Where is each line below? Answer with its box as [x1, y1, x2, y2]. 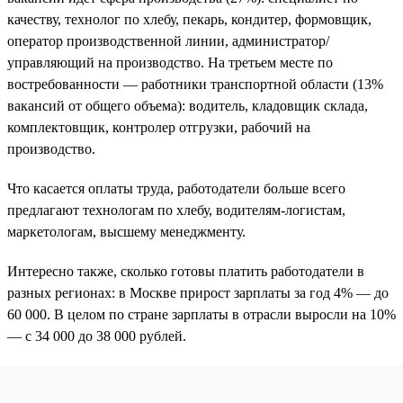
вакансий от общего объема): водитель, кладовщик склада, [7, 97, 368, 113]
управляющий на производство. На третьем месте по [7, 54, 333, 70]
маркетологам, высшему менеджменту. [7, 223, 246, 239]
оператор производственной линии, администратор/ [7, 32, 329, 49]
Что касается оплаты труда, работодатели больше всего [7, 180, 345, 196]
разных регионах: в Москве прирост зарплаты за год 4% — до [7, 284, 389, 300]
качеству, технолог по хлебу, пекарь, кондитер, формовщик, [7, 11, 372, 27]
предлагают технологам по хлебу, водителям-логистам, [7, 201, 345, 218]
